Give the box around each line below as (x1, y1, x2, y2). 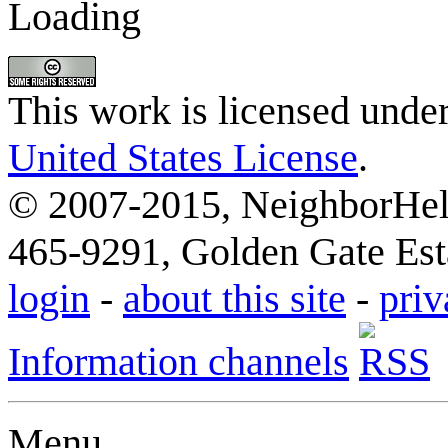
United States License (8, 134, 358, 180)
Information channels (8, 338, 349, 384)
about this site (123, 275, 346, 321)
